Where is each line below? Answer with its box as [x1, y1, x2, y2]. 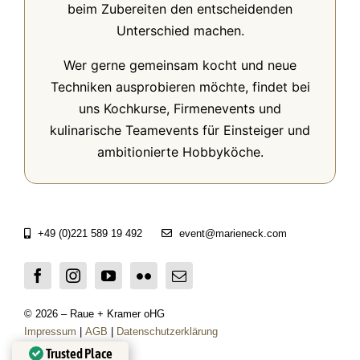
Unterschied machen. [116, 22, 244, 39]
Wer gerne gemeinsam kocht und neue [63, 56, 297, 73]
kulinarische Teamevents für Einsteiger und [50, 121, 310, 138]
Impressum [23, 325, 76, 337]
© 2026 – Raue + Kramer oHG [23, 307, 165, 320]
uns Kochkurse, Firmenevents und [79, 100, 281, 117]
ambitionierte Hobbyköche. [96, 143, 264, 160]
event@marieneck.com [179, 227, 288, 239]
